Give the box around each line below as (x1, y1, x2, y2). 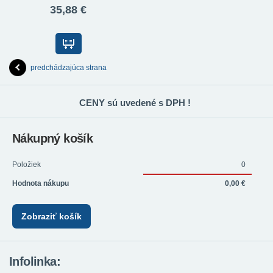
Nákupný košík (12, 132, 93, 146)
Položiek (12, 160, 41, 169)
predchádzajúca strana (30, 63, 107, 73)
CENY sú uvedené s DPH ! (79, 97, 191, 108)
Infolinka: (9, 254, 60, 268)
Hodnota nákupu (12, 179, 69, 188)
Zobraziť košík (21, 211, 82, 221)
